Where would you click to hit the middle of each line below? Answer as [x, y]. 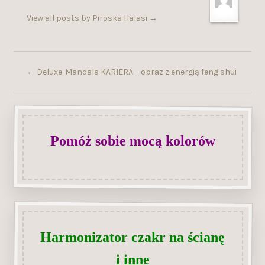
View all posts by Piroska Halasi [88, 18]
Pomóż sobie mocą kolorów [132, 140]
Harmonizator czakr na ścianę [132, 237]
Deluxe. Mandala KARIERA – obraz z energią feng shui [136, 72]
